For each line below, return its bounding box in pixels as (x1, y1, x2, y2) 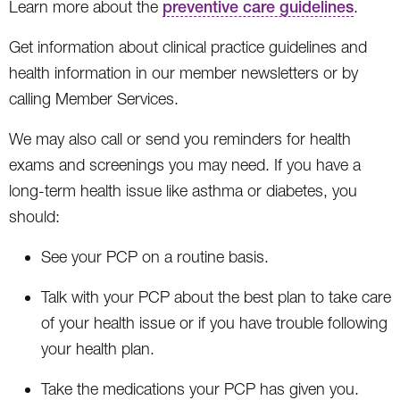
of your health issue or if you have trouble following (41, 312, 387, 332)
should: (9, 206, 60, 226)
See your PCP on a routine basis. (41, 246, 269, 266)
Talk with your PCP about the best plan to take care (41, 287, 391, 306)
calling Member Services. (9, 88, 183, 108)
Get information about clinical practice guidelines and (9, 37, 367, 56)
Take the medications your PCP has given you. (41, 379, 359, 398)
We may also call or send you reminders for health (9, 129, 351, 148)
